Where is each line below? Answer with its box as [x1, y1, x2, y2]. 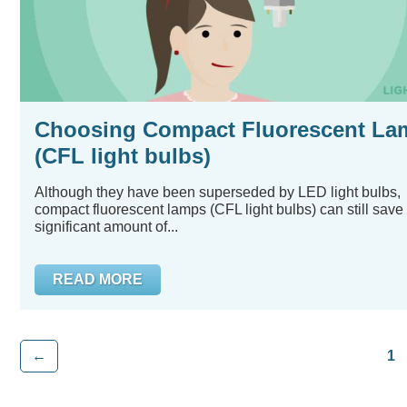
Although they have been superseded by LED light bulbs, [35, 184, 401, 200]
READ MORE [53, 272, 143, 287]
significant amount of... [35, 219, 178, 234]
